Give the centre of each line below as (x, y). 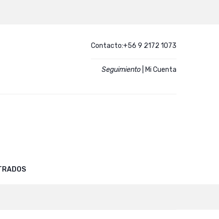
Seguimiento (121, 70)
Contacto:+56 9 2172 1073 (134, 46)
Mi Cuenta (161, 70)
